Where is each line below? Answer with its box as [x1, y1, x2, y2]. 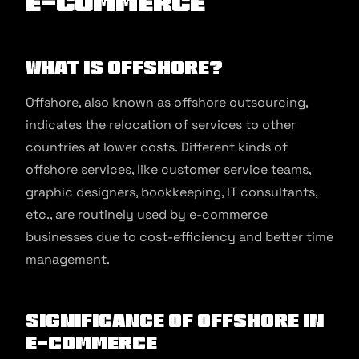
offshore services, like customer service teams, [26, 161, 311, 178]
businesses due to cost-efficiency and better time [26, 228, 333, 245]
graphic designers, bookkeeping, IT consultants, [26, 184, 317, 200]
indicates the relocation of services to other [26, 116, 296, 133]
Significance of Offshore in [26, 311, 324, 329]
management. [26, 251, 113, 268]
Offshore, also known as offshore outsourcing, [26, 94, 308, 111]
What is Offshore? [26, 58, 223, 76]
